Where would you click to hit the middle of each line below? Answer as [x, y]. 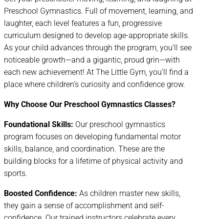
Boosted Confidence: [41, 194]
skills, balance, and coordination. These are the [84, 149]
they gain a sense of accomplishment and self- [84, 206]
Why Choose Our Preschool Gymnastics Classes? [90, 105]
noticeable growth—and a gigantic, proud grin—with [92, 60]
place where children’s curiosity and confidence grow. [95, 85]
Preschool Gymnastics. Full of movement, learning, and [99, 11]
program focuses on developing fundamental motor [92, 137]
